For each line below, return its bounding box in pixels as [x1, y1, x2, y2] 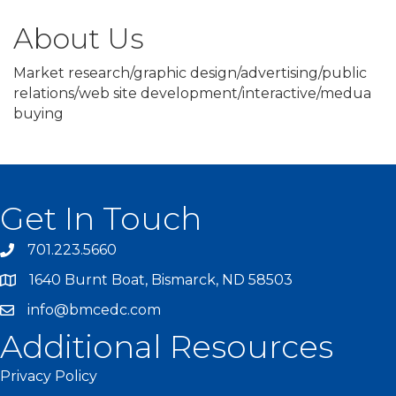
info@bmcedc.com [27, 301, 161, 319]
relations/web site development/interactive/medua [13, 85, 371, 103]
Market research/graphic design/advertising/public [13, 65, 367, 82]
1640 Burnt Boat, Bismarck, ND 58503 [29, 271, 293, 289]
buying [13, 105, 64, 123]
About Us [13, 21, 144, 57]
